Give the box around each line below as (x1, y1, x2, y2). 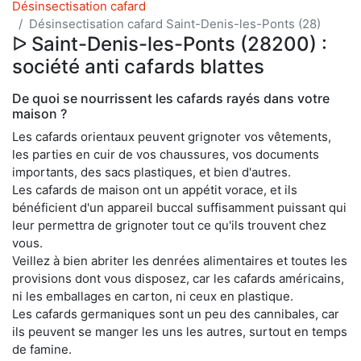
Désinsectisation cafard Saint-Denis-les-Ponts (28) (29, 15, 321, 31)
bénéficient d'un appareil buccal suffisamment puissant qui (12, 199, 346, 215)
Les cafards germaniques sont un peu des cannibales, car (12, 305, 339, 322)
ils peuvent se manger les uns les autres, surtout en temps (12, 323, 347, 339)
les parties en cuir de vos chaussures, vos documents (12, 146, 319, 162)
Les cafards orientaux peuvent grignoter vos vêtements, (12, 128, 331, 144)
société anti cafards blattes (12, 54, 264, 78)
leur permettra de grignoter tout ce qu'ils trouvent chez (12, 217, 326, 233)
